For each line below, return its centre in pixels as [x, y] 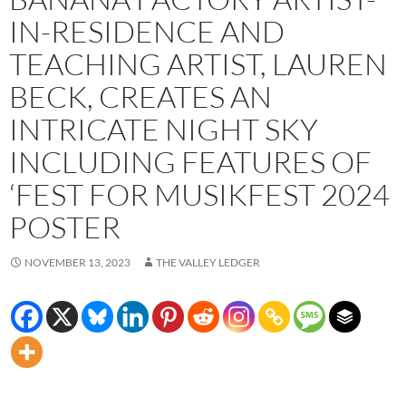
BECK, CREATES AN [140, 97]
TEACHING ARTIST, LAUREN [198, 64]
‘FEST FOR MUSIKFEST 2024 [199, 195]
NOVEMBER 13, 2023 [77, 263]
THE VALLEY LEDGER [208, 263]
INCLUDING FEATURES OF [190, 162]
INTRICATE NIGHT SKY [164, 130]
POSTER [65, 227]
